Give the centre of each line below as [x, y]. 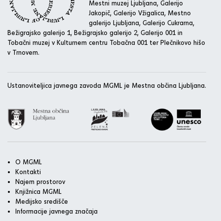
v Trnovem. [23, 52]
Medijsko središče [42, 201]
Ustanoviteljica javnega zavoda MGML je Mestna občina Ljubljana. [107, 85]
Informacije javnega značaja [56, 211]
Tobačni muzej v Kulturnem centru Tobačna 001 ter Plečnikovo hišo [106, 42]
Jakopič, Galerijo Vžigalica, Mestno [140, 13]
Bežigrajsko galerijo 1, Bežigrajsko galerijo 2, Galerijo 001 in [95, 32]
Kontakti [28, 171]
